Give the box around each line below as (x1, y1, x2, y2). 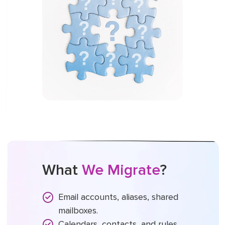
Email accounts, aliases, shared (58, 191, 178, 202)
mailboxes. (58, 204, 98, 216)
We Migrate (82, 160, 160, 179)
